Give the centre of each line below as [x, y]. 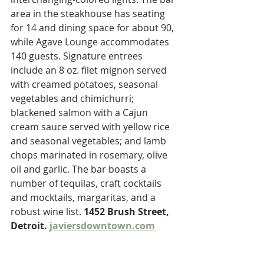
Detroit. [30, 226]
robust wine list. [47, 212]
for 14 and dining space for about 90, [93, 28]
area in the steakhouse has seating [89, 14]
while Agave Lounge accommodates [91, 42]
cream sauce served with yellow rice [91, 127]
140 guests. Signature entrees [78, 56]
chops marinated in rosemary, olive [90, 155]
